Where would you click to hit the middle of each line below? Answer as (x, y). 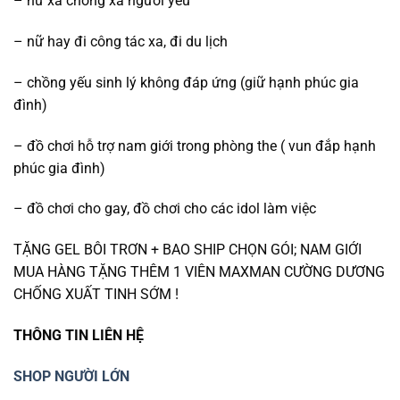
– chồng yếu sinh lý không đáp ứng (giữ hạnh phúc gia (186, 82)
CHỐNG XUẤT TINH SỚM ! (96, 295)
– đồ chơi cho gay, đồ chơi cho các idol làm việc (165, 209)
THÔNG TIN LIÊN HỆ (79, 335)
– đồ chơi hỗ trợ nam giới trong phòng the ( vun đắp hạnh (195, 146)
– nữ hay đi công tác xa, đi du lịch (121, 41)
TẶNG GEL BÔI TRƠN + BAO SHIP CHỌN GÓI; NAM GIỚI (187, 250)
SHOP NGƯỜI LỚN (71, 376)
